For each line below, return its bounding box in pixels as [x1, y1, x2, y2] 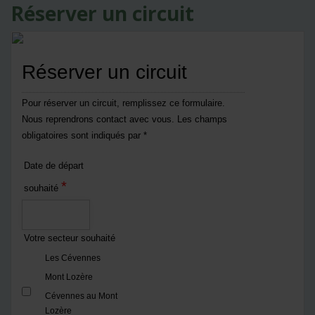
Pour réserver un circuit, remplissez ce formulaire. [22, 98, 225, 109]
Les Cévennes [45, 253, 101, 264]
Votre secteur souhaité [24, 233, 115, 244]
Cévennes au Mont [45, 291, 117, 302]
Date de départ [24, 160, 84, 172]
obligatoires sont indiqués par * [22, 130, 147, 141]
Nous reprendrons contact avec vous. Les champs [22, 114, 227, 125]
